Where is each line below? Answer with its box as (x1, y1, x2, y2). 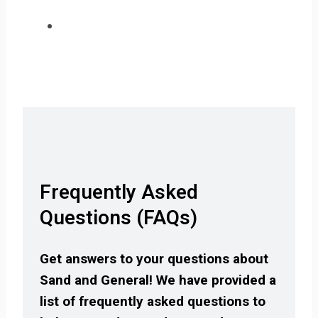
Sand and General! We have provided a (40, 271, 276, 288)
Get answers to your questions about (40, 250, 268, 267)
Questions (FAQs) (40, 204, 197, 234)
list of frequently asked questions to (40, 292, 265, 309)
